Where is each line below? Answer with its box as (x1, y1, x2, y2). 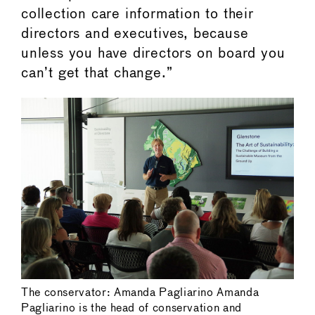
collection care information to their (21, 7, 254, 21)
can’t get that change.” (21, 66, 173, 80)
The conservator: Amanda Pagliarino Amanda (21, 287, 259, 298)
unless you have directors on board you (21, 46, 285, 60)
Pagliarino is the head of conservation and (21, 302, 242, 314)
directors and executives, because (21, 27, 249, 41)
